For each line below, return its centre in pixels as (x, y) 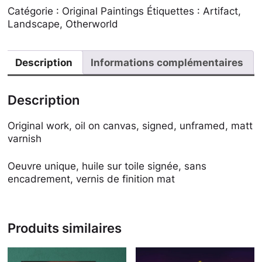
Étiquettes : (175, 11)
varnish (25, 138)
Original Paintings (103, 11)
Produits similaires (65, 228)
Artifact (221, 11)
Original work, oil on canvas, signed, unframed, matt (130, 125)
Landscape (34, 24)
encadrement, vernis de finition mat (92, 179)
